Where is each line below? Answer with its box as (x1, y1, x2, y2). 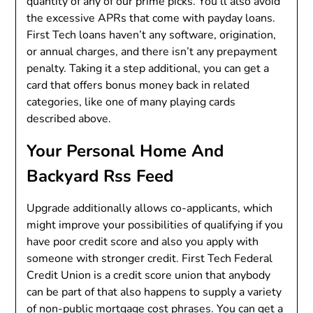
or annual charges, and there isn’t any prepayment (27, 43, 278, 59)
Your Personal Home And (27, 139, 224, 162)
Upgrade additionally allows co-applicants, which (27, 200, 273, 216)
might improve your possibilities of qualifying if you (27, 217, 284, 233)
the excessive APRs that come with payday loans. (27, 10, 276, 26)
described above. (27, 110, 112, 126)
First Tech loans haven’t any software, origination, (27, 27, 277, 43)
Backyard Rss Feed (27, 164, 174, 187)
